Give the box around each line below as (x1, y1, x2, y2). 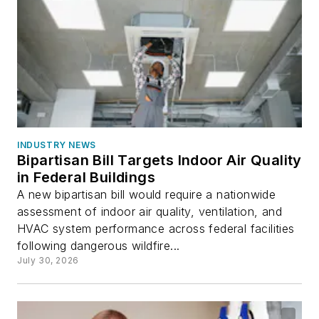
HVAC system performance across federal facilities (17, 221, 295, 236)
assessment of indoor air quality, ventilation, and (17, 204, 282, 219)
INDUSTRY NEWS (17, 139, 96, 150)
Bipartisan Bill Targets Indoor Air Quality (17, 151, 302, 169)
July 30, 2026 (17, 254, 79, 266)
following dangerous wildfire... (17, 238, 180, 253)
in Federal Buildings (17, 168, 155, 186)
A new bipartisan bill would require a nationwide (17, 187, 276, 202)
